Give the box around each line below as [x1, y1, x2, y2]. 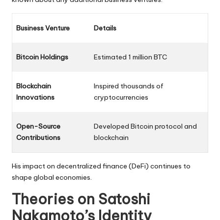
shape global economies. [12, 172, 92, 182]
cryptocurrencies [94, 92, 148, 102]
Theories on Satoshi [12, 190, 150, 208]
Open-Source [16, 121, 60, 131]
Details [94, 23, 116, 32]
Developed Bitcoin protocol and [94, 121, 197, 131]
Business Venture [16, 23, 70, 32]
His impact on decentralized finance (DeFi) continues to [12, 161, 191, 170]
